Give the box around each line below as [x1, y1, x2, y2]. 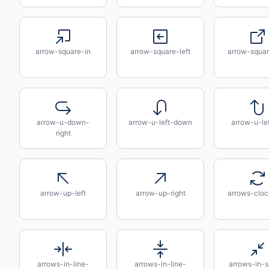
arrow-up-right [135, 189, 186, 198]
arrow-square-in [35, 47, 91, 56]
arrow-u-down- [37, 118, 89, 127]
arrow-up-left [40, 189, 86, 198]
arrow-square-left [130, 47, 190, 56]
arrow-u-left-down [128, 118, 192, 127]
